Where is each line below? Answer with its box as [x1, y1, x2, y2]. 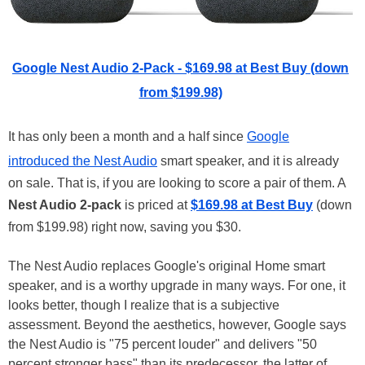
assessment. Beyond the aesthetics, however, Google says [8, 317, 346, 332]
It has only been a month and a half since [8, 129, 247, 143]
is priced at [121, 197, 191, 212]
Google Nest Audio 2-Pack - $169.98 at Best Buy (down [12, 60, 349, 75]
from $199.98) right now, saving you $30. [8, 219, 241, 234]
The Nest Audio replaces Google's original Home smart [8, 258, 325, 273]
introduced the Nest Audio [8, 153, 157, 168]
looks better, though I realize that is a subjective [8, 297, 279, 312]
